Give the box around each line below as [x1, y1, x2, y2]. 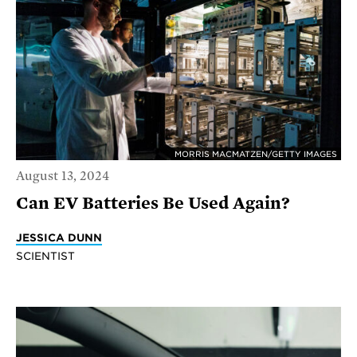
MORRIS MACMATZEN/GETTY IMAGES [175, 149, 337, 159]
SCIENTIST [16, 249, 75, 262]
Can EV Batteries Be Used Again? [16, 193, 290, 213]
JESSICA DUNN [16, 230, 102, 244]
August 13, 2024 [16, 168, 109, 183]
